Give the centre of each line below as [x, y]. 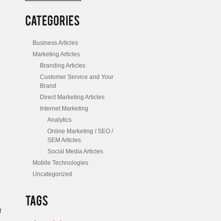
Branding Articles [63, 65]
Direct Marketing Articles [72, 97]
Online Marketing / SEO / [80, 131]
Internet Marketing [64, 108]
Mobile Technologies [60, 163]
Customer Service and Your [77, 77]
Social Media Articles [75, 151]
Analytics [59, 120]
